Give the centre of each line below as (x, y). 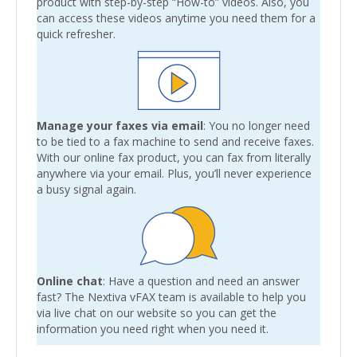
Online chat (70, 280)
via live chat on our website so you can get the (157, 312)
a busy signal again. (86, 189)
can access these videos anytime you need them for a (176, 18)
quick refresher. (76, 33)
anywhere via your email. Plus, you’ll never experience (174, 173)
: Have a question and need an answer (201, 280)
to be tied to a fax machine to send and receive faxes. (175, 141)
